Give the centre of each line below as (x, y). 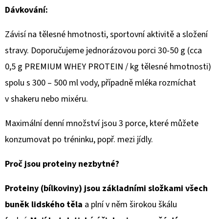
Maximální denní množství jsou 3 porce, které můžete (102, 123)
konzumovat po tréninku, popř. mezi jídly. (79, 139)
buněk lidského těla (44, 204)
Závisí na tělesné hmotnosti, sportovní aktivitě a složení (106, 34)
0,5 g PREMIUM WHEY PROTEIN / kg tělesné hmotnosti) (108, 66)
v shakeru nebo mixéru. (46, 99)
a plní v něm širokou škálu (131, 204)
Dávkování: (28, 10)
